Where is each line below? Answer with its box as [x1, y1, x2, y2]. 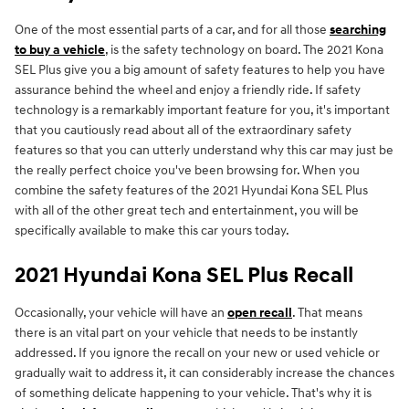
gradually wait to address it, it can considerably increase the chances [15, 365, 394, 382]
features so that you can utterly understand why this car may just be [15, 142, 393, 159]
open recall [227, 305, 292, 321]
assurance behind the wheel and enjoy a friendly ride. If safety [15, 82, 361, 99]
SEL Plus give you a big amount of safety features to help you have [15, 62, 385, 79]
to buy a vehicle [15, 42, 105, 58]
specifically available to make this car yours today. [15, 223, 289, 239]
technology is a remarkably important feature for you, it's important [15, 102, 390, 119]
